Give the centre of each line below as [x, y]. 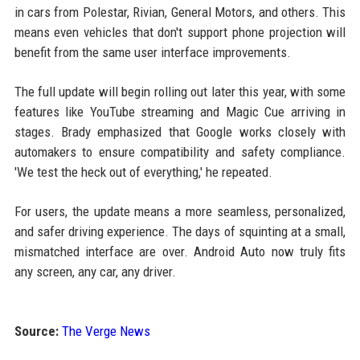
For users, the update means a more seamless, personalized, [180, 211]
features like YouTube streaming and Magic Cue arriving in [180, 112]
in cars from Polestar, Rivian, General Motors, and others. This [180, 12]
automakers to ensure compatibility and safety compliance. [180, 152]
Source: [36, 331]
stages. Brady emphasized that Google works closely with [180, 132]
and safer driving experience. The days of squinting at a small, [180, 231]
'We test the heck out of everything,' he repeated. [143, 172]
